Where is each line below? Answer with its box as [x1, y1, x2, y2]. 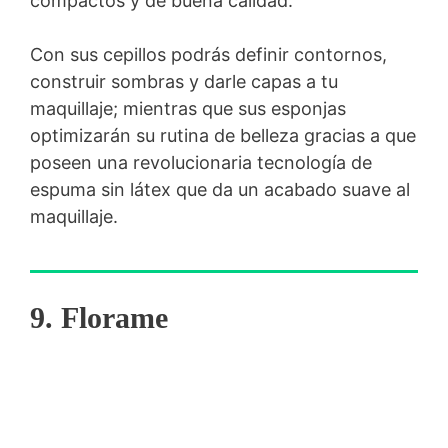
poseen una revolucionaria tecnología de [30, 152, 372, 174]
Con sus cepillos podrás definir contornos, [30, 44, 387, 66]
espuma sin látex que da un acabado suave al [30, 179, 410, 201]
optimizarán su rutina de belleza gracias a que [30, 125, 416, 147]
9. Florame [30, 301, 168, 335]
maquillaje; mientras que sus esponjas [30, 98, 346, 120]
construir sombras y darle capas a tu [30, 71, 338, 93]
